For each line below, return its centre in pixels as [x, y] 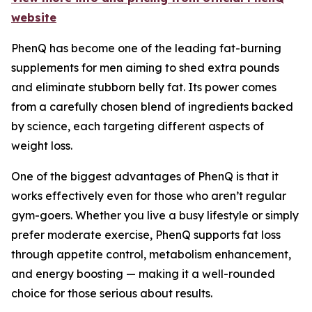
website [34, 17]
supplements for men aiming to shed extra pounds [145, 67]
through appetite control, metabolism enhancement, [151, 254]
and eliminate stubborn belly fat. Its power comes [144, 87]
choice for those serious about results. [112, 293]
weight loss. [42, 145]
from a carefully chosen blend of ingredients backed [152, 106]
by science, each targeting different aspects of [138, 126]
